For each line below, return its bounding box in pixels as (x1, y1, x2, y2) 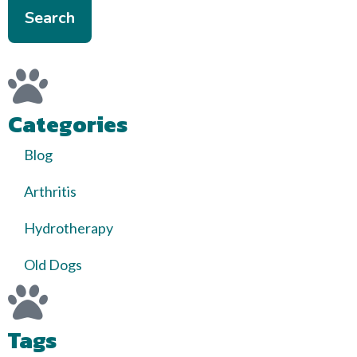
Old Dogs (24, 256, 82, 273)
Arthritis (24, 182, 76, 200)
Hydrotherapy (24, 219, 113, 237)
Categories (8, 108, 127, 141)
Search (25, 7, 75, 29)
